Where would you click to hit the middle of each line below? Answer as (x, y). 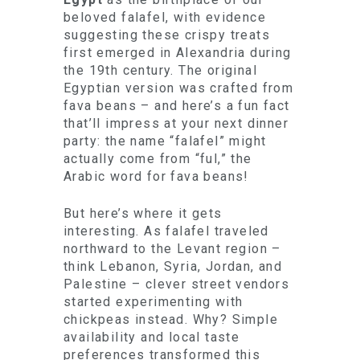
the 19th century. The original (160, 70)
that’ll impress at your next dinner (176, 123)
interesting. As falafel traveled (166, 231)
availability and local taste (152, 337)
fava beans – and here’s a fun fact (177, 106)
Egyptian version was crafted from (179, 88)
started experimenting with (153, 302)
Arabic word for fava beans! (156, 176)
